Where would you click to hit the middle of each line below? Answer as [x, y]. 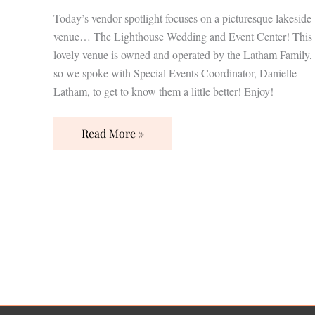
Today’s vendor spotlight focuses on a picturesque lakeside [182, 18]
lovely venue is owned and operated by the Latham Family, [183, 54]
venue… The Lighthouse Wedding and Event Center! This [183, 36]
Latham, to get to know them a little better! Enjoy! [163, 91]
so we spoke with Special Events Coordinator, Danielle [175, 72]
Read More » [113, 133]
